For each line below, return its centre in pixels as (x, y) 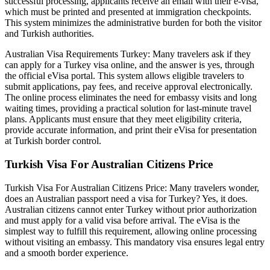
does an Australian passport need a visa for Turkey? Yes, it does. (126, 198)
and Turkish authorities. (49, 34)
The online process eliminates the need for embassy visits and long (131, 98)
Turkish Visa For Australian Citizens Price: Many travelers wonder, (132, 187)
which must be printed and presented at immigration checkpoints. (128, 12)
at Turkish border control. (53, 141)
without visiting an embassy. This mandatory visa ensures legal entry (135, 242)
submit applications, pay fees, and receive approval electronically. (129, 87)
